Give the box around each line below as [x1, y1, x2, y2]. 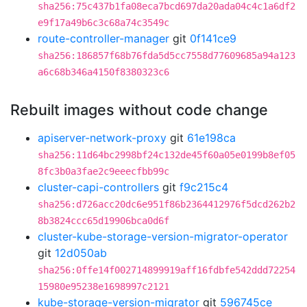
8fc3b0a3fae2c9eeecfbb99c [38, 166, 169, 177]
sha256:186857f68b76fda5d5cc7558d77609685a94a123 [38, 50, 295, 61]
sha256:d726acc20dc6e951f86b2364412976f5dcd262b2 [38, 199, 295, 210]
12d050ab [55, 246, 107, 260]
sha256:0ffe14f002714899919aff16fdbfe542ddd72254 [38, 265, 295, 275]
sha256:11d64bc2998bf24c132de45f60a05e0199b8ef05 [38, 149, 295, 160]
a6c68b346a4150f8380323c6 [38, 66, 169, 77]
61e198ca [187, 131, 236, 145]
